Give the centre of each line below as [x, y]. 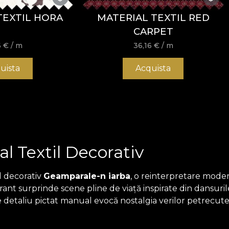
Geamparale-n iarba [87, 176]
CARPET [153, 32]
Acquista [153, 68]
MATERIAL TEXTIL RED [153, 18]
